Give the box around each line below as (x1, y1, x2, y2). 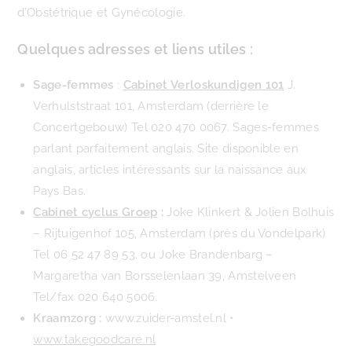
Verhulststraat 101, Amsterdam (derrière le (33, 99, 269, 113)
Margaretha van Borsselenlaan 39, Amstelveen (33, 269, 297, 283)
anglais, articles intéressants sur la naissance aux (33, 163, 307, 177)
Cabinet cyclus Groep (33, 205, 158, 219)
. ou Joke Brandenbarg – (134, 247, 273, 262)
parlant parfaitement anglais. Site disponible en (33, 141, 299, 156)
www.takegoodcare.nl (33, 332, 156, 346)
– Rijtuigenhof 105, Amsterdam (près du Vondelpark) (33, 226, 326, 240)
